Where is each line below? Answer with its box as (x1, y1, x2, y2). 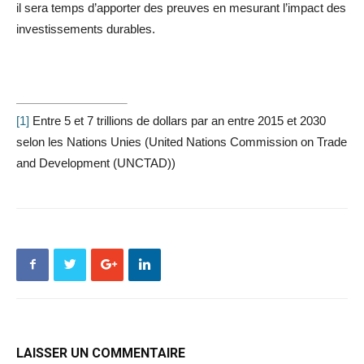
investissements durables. (16, 22, 155, 37)
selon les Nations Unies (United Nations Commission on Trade (16, 134, 347, 149)
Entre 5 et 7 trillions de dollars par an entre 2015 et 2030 (29, 113, 326, 128)
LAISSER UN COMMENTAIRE (16, 344, 185, 361)
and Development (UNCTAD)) (16, 155, 175, 170)
